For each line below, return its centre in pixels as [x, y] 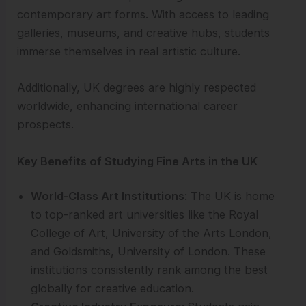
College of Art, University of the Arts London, [152, 233]
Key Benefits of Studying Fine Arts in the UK [138, 161]
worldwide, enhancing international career [128, 106]
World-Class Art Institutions [108, 196]
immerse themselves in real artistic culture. [129, 52]
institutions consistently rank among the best [150, 270]
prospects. [46, 125]
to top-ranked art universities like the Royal [145, 215]
